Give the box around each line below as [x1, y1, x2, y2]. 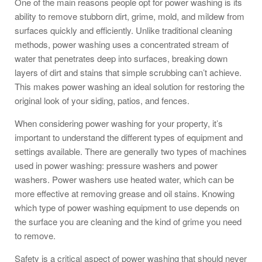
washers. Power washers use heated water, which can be [15, 173, 234, 185]
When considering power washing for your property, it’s [15, 116, 223, 129]
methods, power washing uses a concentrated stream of [15, 37, 229, 50]
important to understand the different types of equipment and [15, 130, 243, 143]
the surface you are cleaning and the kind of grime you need [15, 215, 242, 227]
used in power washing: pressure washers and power [15, 158, 218, 171]
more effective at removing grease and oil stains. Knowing [15, 187, 235, 199]
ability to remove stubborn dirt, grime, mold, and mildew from [15, 9, 244, 22]
